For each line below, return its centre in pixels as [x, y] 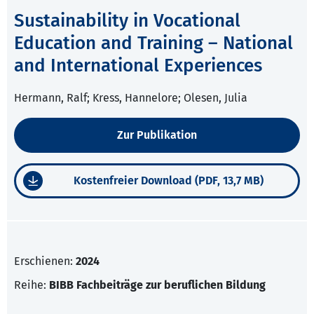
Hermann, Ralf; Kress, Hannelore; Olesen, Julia [131, 98]
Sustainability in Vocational [127, 21]
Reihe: [32, 285]
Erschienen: [45, 261]
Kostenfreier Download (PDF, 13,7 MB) [169, 181]
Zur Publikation [157, 135]
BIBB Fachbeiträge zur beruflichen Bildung [157, 285]
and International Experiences [138, 66]
